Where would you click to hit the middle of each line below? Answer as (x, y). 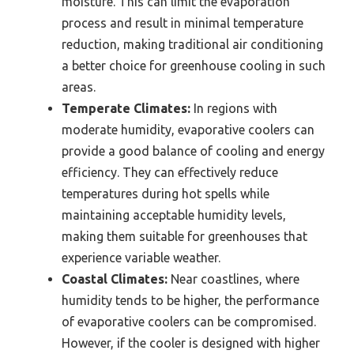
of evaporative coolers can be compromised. (189, 322)
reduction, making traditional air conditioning (192, 45)
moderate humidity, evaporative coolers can (188, 130)
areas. (79, 87)
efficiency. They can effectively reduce (170, 173)
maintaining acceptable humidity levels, (174, 215)
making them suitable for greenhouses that (185, 237)
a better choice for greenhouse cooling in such (194, 66)
